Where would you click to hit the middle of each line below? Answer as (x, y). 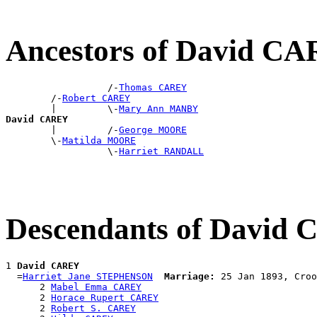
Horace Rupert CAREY (105, 297)
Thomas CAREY (153, 88)
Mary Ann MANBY (158, 109)
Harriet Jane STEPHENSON (88, 276)
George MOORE (153, 130)
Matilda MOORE (99, 141)
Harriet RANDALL (161, 151)
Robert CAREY (96, 98)
